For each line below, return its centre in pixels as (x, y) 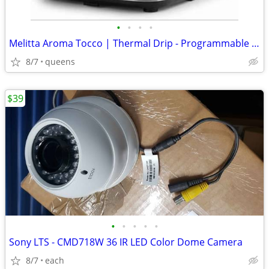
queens (60, 62)
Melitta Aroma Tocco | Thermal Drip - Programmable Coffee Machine (255, 43)
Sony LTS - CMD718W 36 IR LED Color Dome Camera (126, 242)
